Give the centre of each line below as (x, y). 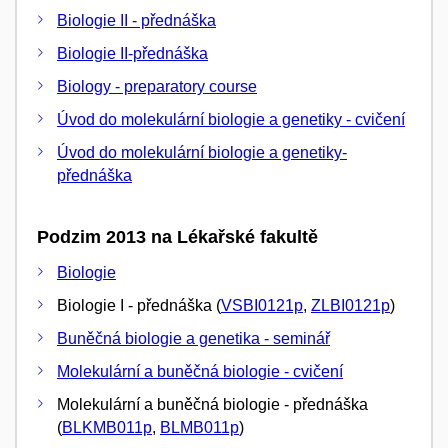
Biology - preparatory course (157, 86)
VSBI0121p (262, 305)
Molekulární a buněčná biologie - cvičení (200, 371)
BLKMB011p (107, 427)
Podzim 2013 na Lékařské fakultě (177, 236)
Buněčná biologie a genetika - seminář (193, 338)
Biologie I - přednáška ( (139, 305)
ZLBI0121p (350, 305)
